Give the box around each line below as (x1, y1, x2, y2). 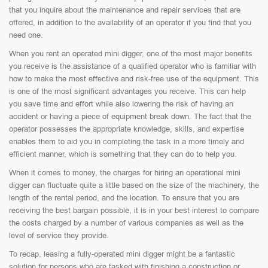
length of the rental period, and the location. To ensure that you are (9, 193, 239, 202)
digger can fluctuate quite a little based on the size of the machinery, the (9, 181, 259, 190)
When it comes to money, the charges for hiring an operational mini (9, 168, 240, 177)
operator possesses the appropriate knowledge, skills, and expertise (9, 124, 244, 133)
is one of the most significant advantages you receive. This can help (9, 87, 246, 96)
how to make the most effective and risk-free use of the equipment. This (9, 74, 259, 83)
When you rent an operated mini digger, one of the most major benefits (9, 49, 252, 58)
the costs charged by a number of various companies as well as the (9, 218, 243, 227)
